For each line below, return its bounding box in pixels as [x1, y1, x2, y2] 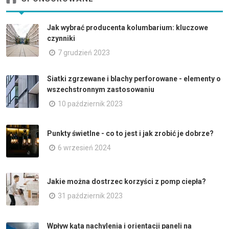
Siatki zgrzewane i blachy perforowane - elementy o [47, 74, 221, 83]
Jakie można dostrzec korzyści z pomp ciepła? [47, 177, 206, 186]
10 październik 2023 [58, 99, 123, 108]
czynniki [47, 34, 75, 42]
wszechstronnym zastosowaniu [47, 85, 154, 94]
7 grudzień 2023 [58, 48, 110, 57]
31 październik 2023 [58, 192, 123, 200]
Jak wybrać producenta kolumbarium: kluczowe [47, 23, 208, 32]
